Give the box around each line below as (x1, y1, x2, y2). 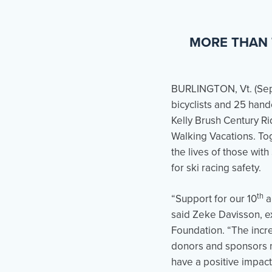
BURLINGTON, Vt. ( (171, 83, 257, 95)
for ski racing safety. (171, 161, 261, 174)
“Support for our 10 (171, 192, 257, 205)
